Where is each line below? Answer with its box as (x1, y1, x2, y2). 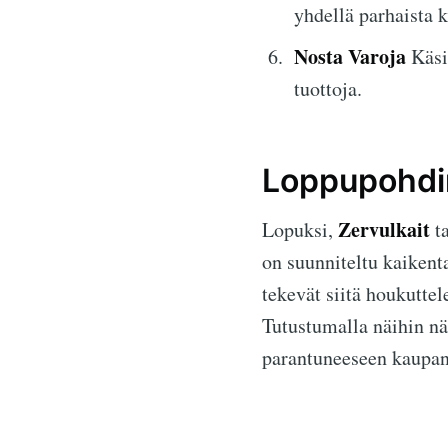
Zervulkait (338, 214, 430, 244)
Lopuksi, (262, 215, 338, 243)
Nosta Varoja (294, 41, 406, 71)
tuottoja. (294, 74, 362, 102)
